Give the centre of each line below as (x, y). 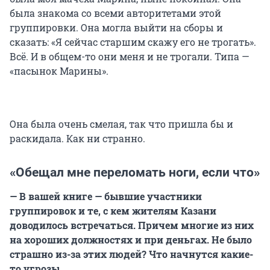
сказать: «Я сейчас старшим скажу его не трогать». (133, 42)
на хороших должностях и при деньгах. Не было (131, 239)
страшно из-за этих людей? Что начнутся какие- (131, 254)
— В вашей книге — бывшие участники (106, 196)
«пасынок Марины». (59, 71)
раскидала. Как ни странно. (77, 138)
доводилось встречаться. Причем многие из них (132, 225)
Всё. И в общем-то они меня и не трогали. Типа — (130, 56)
